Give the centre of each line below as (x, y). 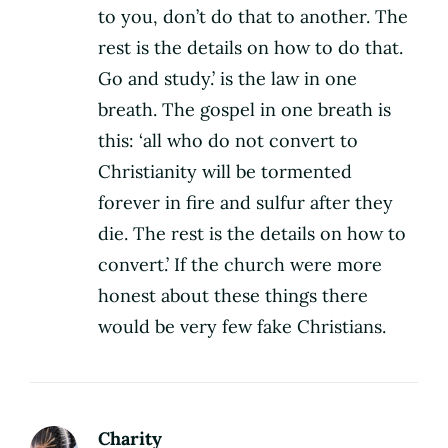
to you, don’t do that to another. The (253, 17)
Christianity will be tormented (225, 172)
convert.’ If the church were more (240, 265)
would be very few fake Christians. (242, 327)
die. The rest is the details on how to (252, 234)
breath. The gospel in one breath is (244, 110)
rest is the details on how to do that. (250, 48)
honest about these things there (233, 296)
